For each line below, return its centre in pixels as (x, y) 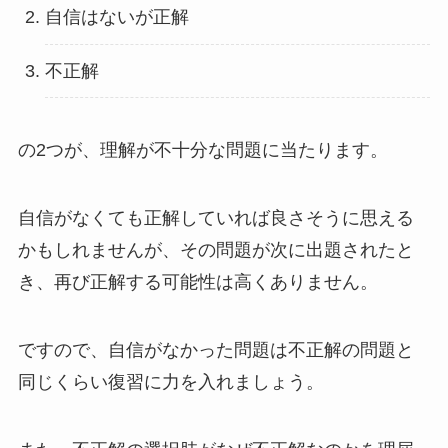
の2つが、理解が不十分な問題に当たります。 (202, 150)
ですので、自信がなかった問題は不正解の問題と (215, 349)
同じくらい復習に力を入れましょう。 (170, 381)
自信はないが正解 (116, 17)
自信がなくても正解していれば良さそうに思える (215, 218)
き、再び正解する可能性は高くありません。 (197, 282)
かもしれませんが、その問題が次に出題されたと (215, 250)
